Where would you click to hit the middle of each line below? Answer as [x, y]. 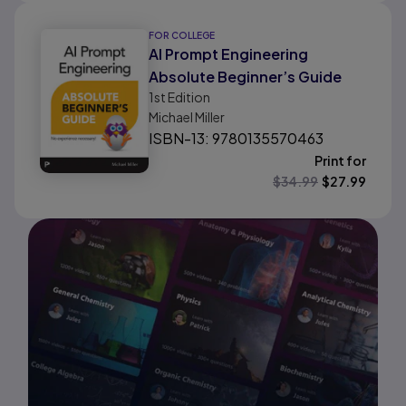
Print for [340, 160]
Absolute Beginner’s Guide [245, 77]
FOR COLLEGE [182, 35]
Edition [188, 97]
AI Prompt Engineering [228, 54]
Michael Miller [187, 117]
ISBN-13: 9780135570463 [236, 138]
